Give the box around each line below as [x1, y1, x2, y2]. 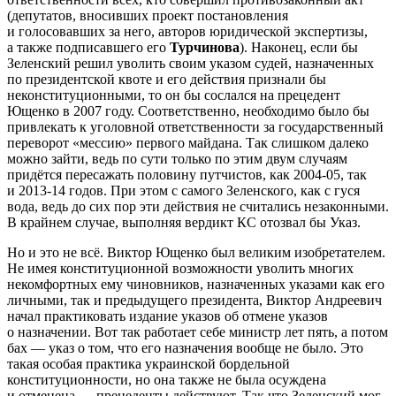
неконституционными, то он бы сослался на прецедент [7, 88, 340, 103]
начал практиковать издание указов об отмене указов [7, 308, 328, 324]
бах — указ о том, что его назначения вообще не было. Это [7, 340, 363, 356]
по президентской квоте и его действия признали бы [7, 72, 326, 88]
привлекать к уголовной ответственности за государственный [7, 119, 384, 135]
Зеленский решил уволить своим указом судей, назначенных [7, 56, 374, 72]
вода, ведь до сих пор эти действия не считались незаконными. [7, 199, 389, 215]
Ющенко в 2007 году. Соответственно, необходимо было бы [7, 103, 369, 119]
